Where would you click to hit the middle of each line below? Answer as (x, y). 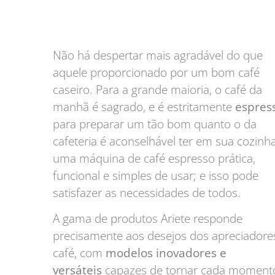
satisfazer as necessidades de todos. (149, 192)
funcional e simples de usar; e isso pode (156, 175)
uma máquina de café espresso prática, (154, 158)
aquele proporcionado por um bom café (157, 72)
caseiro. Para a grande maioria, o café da (158, 89)
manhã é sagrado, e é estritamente (144, 107)
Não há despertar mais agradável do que (158, 55)
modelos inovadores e (166, 253)
